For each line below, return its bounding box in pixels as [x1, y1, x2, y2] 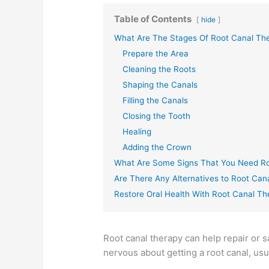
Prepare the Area [122, 48, 189, 58]
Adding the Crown [122, 142, 192, 152]
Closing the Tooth [122, 110, 191, 121]
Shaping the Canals [122, 79, 198, 89]
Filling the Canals [122, 95, 189, 105]
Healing [122, 126, 152, 136]
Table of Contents [114, 13, 192, 25]
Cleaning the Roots [122, 64, 196, 74]
